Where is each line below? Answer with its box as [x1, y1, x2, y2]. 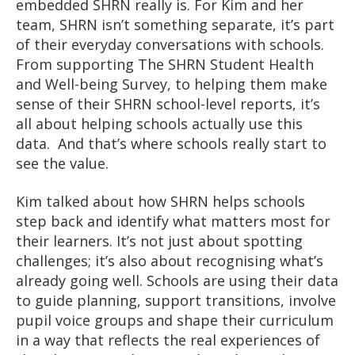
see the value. [16, 154, 109, 174]
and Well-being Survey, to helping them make [16, 74, 327, 94]
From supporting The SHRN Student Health [16, 55, 314, 74]
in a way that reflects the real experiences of [16, 330, 320, 349]
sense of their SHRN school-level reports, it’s [16, 94, 320, 114]
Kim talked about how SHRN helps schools [16, 191, 305, 211]
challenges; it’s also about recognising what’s [16, 250, 323, 270]
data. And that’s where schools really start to [16, 134, 326, 154]
